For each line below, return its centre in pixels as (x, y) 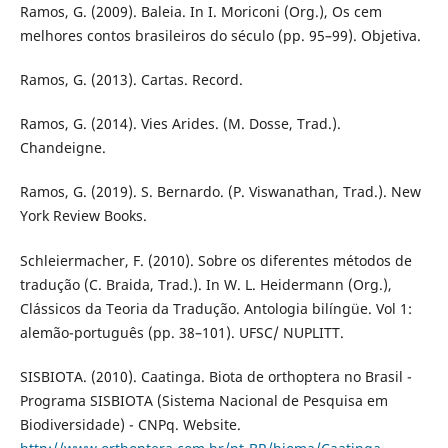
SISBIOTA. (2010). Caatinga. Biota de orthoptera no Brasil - (215, 376)
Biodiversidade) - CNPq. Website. (130, 424)
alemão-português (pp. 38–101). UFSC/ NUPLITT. (181, 332)
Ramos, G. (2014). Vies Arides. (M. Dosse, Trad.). (180, 124)
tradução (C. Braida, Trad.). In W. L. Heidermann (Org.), (205, 284)
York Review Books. (83, 216)
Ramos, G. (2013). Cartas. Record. (131, 80)
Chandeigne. (62, 148)
